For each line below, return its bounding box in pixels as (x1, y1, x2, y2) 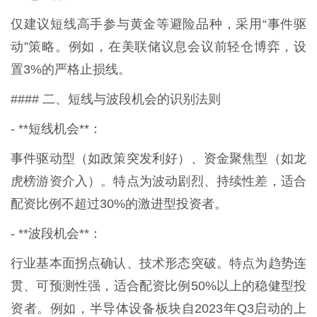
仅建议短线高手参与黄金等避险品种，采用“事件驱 (11, 16, 306, 31)
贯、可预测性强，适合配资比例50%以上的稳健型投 (11, 278, 306, 293)
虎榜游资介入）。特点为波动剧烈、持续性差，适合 (11, 173, 306, 188)
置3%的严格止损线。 (11, 62, 131, 76)
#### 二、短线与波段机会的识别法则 (11, 91, 221, 106)
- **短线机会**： (11, 121, 102, 136)
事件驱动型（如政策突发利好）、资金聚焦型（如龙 (11, 151, 306, 166)
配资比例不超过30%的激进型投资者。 (11, 196, 227, 211)
